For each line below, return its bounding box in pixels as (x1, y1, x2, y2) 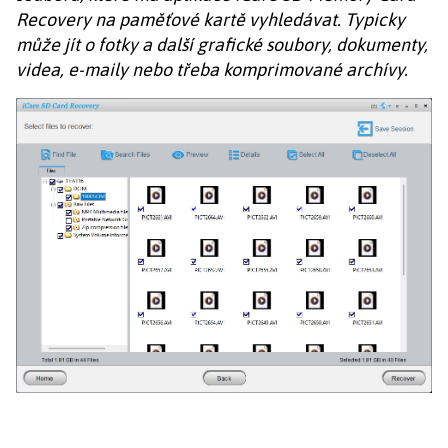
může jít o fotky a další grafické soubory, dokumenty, (16, 33, 428, 55)
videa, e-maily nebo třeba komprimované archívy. (16, 58, 408, 80)
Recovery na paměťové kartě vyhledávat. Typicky (16, 8, 405, 30)
